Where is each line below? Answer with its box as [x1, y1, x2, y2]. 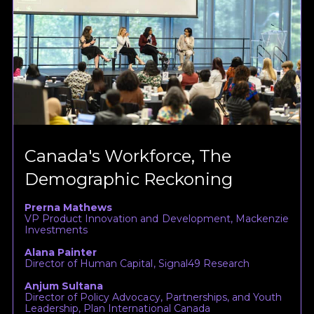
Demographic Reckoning [25, 169, 233, 190]
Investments [25, 224, 88, 237]
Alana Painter [25, 246, 97, 259]
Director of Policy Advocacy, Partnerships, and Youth [25, 291, 282, 304]
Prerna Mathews [25, 201, 113, 214]
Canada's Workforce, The [25, 146, 232, 167]
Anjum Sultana [25, 280, 104, 293]
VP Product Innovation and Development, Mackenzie [25, 212, 289, 226]
